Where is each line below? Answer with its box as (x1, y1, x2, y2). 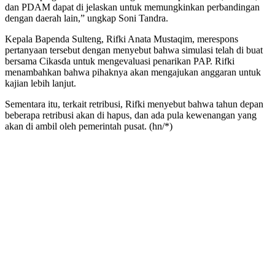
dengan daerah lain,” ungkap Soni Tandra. (5, 12, 168, 23)
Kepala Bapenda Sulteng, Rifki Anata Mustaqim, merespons (5, 33, 238, 44)
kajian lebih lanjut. (5, 77, 76, 88)
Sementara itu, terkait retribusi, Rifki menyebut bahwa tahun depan (5, 98, 263, 109)
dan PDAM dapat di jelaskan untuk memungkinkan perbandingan (5, 1, 260, 12)
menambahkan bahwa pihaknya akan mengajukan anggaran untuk (5, 66, 261, 77)
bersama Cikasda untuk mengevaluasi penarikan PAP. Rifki (5, 55, 234, 66)
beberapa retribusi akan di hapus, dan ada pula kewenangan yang (5, 109, 257, 120)
